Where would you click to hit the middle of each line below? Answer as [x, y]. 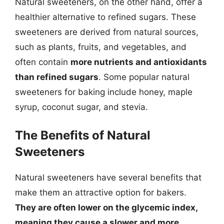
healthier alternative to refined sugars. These [105, 17]
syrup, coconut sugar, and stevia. [81, 107]
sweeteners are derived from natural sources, [107, 32]
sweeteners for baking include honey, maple [104, 92]
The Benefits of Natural [83, 135]
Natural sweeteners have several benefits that [108, 177]
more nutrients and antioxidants [139, 62]
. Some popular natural [144, 77]
